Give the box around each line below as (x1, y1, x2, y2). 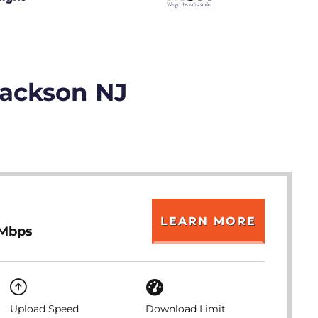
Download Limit (146, 302, 226, 315)
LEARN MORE (160, 214, 256, 228)
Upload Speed (9, 302, 79, 315)
